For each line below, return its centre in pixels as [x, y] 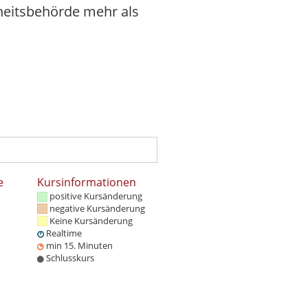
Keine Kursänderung [91, 221]
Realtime [64, 233]
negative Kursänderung [97, 209]
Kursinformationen [87, 183]
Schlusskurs [70, 258]
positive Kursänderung [96, 196]
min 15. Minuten [79, 246]
